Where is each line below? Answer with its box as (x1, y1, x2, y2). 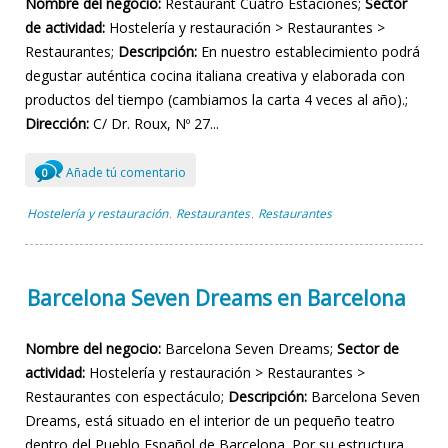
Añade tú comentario (63, 164, 186, 182)
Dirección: (25, 113, 89, 133)
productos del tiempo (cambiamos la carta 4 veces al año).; (25, 89, 408, 109)
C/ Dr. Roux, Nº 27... (89, 113, 219, 133)
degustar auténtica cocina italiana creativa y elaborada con (25, 65, 405, 85)
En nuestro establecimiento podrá (197, 41, 420, 61)
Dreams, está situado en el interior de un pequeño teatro (25, 410, 395, 430)
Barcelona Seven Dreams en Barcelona (27, 283, 406, 312)
